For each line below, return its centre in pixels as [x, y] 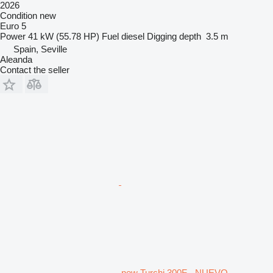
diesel [133, 36]
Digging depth [174, 36]
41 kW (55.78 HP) [64, 36]
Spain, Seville [40, 49]
